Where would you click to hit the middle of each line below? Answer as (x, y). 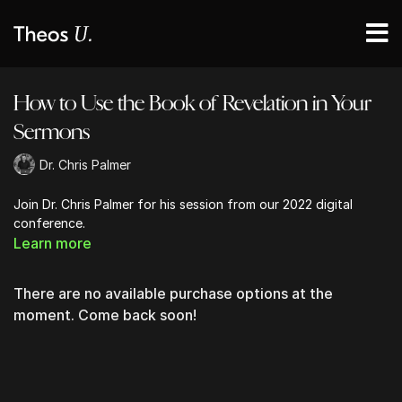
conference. (49, 223)
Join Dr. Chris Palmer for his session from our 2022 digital (183, 204)
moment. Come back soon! (105, 315)
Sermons (52, 132)
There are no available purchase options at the (173, 293)
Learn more (52, 243)
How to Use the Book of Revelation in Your (192, 103)
